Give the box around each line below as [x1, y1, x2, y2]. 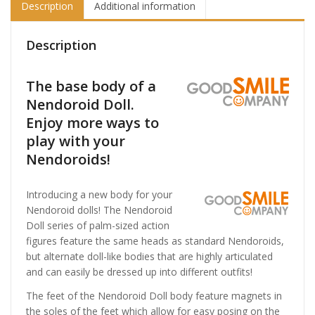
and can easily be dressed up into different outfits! [26, 265, 252, 279]
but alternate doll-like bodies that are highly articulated [26, 250, 273, 264]
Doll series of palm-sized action [26, 219, 169, 233]
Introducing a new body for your [26, 188, 172, 202]
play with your [26, 131, 125, 150]
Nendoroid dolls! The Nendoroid [26, 203, 172, 217]
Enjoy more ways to [26, 112, 159, 132]
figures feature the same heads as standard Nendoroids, [26, 234, 284, 248]
